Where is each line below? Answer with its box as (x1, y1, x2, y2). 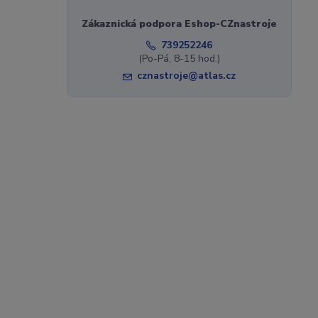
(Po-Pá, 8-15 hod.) (138, 52, 220, 65)
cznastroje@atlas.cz (136, 69, 236, 82)
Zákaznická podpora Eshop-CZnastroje (81, 17, 277, 31)
